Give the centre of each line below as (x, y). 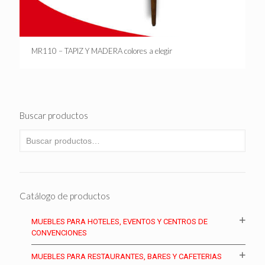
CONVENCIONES (59, 233)
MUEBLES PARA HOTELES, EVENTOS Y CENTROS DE (119, 222)
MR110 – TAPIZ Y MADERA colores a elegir (102, 51)
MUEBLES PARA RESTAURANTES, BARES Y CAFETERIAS (127, 257)
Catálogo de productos (65, 196)
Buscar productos (54, 116)
